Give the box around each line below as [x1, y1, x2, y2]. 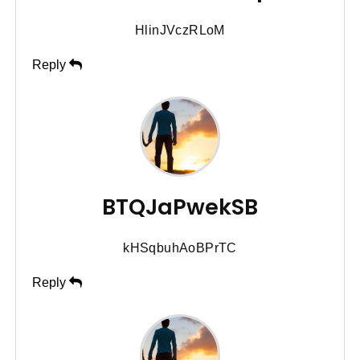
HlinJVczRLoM [135, 22, 225, 37]
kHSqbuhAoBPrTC [123, 240, 237, 255]
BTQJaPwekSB [102, 191, 258, 222]
